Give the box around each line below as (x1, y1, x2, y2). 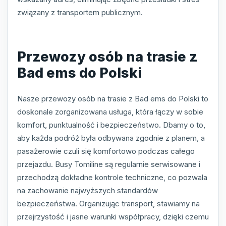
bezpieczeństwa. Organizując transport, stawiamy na (17, 199, 200, 209)
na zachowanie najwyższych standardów (17, 186, 158, 196)
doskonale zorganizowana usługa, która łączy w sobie (17, 107, 203, 117)
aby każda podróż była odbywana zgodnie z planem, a (17, 133, 205, 143)
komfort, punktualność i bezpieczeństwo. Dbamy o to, (17, 120, 205, 130)
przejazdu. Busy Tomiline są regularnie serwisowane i (17, 159, 200, 169)
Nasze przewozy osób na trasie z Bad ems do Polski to (17, 94, 208, 104)
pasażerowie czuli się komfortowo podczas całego (17, 146, 195, 156)
